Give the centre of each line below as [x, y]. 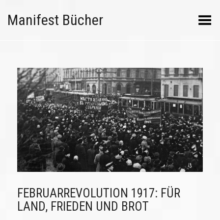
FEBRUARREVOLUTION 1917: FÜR [99, 193]
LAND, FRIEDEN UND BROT [83, 207]
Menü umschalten [182, 17]
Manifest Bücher [55, 20]
